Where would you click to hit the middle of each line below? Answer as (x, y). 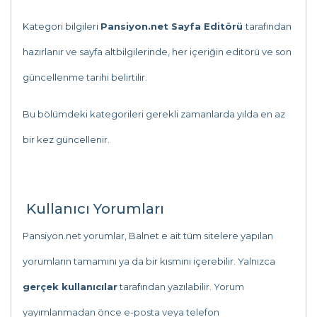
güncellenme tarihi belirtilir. (86, 77)
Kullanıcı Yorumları (93, 209)
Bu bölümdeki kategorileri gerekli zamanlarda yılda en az (154, 114)
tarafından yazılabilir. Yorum (181, 287)
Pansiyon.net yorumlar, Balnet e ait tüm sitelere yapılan (148, 236)
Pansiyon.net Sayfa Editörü (173, 26)
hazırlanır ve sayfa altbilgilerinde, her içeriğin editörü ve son (157, 52)
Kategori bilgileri (62, 26)
